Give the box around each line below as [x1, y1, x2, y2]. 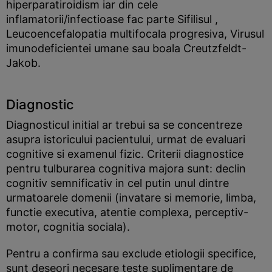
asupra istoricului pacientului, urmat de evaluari [6, 133, 245, 146]
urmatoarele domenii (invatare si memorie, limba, [6, 191, 256, 204]
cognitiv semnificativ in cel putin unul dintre [6, 177, 229, 189]
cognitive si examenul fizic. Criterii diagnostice [6, 148, 243, 160]
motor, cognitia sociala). [6, 220, 130, 233]
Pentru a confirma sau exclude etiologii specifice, [6, 247, 256, 260]
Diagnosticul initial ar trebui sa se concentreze [6, 118, 242, 131]
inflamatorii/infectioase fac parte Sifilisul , [6, 13, 218, 25]
